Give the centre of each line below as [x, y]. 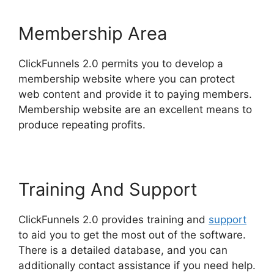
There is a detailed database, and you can [123, 250]
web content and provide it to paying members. [135, 94]
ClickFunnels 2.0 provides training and [113, 219]
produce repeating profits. [82, 124]
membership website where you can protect [127, 79]
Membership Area [93, 33]
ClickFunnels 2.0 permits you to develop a [121, 63]
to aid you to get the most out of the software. [132, 235]
